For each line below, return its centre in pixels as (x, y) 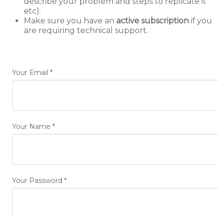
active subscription (153, 21)
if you (200, 21)
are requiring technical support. (86, 31)
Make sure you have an (70, 21)
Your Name (32, 127)
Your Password (38, 181)
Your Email (31, 73)
